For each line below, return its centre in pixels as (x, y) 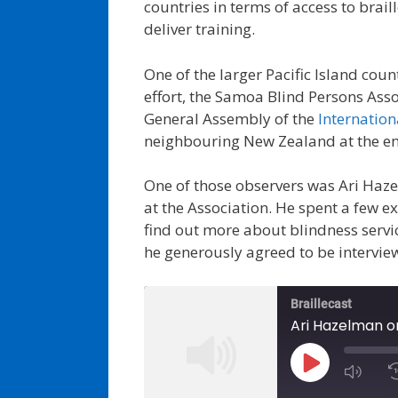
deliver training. (199, 29)
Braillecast (321, 303)
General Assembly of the (231, 118)
